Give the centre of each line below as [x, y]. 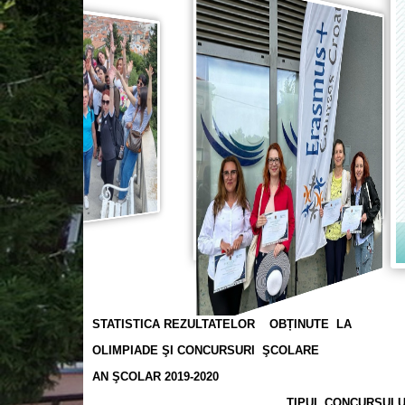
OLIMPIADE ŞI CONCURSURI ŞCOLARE [206, 350]
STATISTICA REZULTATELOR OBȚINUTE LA [222, 324]
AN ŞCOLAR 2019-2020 [155, 377]
